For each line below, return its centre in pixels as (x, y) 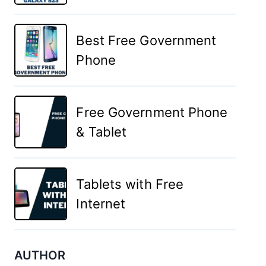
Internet (101, 203)
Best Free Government (146, 40)
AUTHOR (40, 256)
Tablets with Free (130, 184)
